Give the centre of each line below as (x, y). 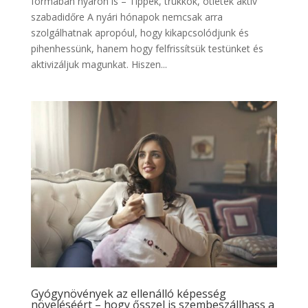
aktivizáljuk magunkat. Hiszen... (99, 65)
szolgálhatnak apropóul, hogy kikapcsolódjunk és (140, 33)
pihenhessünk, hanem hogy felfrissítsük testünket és (147, 49)
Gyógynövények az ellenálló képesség (128, 294)
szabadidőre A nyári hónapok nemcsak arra (126, 17)
